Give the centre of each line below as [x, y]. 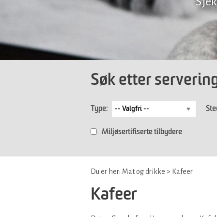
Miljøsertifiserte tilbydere [142, 132]
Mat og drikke [144, 171]
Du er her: [106, 171]
